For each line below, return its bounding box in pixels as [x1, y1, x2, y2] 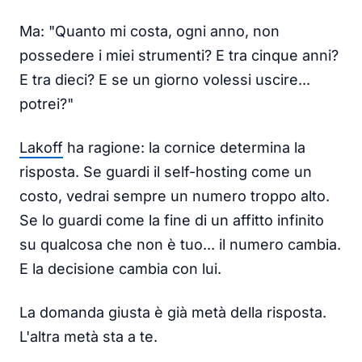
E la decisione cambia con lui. [19, 259, 221, 277]
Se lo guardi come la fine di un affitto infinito [19, 211, 324, 229]
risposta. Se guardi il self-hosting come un [19, 162, 312, 180]
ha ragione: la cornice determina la [63, 138, 305, 156]
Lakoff [19, 138, 63, 156]
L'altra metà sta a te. [19, 327, 158, 345]
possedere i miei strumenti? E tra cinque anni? [19, 46, 339, 64]
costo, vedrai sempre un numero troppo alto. [19, 187, 330, 204]
